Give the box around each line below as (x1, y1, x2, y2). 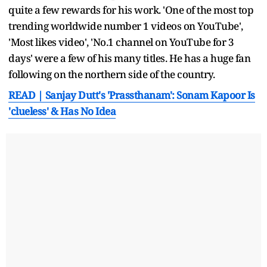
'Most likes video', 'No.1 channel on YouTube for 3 (8, 35, 234, 49)
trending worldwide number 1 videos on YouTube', (8, 18, 243, 33)
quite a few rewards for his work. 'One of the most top (8, 2, 253, 17)
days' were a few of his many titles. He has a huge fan (8, 51, 250, 65)
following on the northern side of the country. (8, 67, 217, 81)
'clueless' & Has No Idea (8, 104, 116, 118)
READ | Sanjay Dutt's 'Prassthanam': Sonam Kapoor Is (8, 88, 255, 102)
